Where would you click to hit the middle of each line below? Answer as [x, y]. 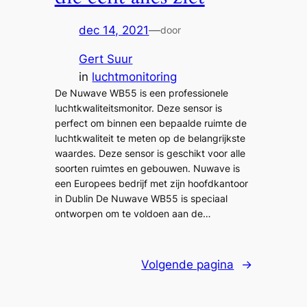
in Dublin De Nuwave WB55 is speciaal [141, 199]
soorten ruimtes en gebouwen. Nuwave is [147, 169]
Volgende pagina [188, 264]
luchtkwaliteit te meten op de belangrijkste [150, 138]
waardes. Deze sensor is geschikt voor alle [150, 153]
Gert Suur [106, 59]
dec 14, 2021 [114, 30]
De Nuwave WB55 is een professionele [141, 93]
